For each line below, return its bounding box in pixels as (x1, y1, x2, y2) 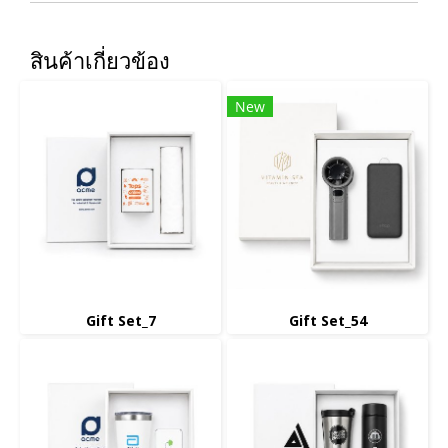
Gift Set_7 (85, 311, 156, 330)
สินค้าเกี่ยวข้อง (30, 45, 170, 75)
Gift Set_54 (288, 311, 367, 330)
